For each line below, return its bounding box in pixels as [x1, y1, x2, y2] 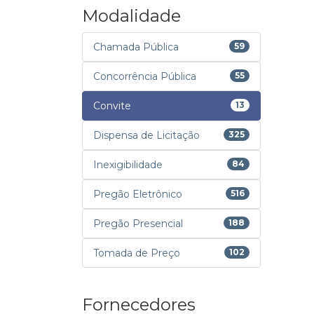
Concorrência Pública [93, 70, 196, 83]
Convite [93, 100, 131, 112]
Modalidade [82, 6, 181, 26]
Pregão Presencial [93, 217, 183, 230]
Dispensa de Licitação [93, 129, 200, 142]
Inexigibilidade [93, 158, 163, 171]
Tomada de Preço [93, 247, 180, 259]
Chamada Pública [93, 41, 179, 53]
